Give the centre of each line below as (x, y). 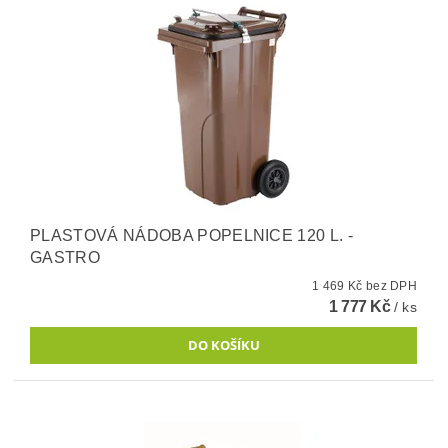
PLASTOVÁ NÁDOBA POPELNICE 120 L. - (192, 235)
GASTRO (65, 257)
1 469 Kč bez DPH (391, 285)
